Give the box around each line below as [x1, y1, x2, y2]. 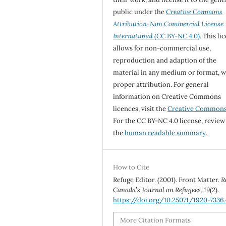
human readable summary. [125, 128, 208, 137]
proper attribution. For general [113, 80, 209, 89]
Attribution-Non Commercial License [113, 19, 224, 28]
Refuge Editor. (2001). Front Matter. [113, 175, 221, 184]
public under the [113, 7, 166, 16]
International [113, 31, 153, 40]
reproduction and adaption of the [113, 55, 217, 65]
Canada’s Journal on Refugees [113, 185, 201, 194]
